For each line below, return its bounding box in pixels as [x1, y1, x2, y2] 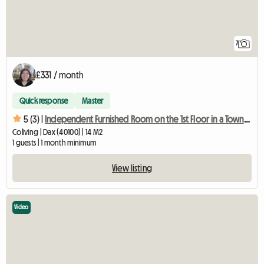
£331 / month [36, 70, 83, 80]
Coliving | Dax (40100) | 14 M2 [12, 127, 103, 136]
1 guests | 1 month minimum [12, 138, 97, 147]
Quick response [19, 96, 68, 105]
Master [82, 96, 104, 105]
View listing [112, 163, 152, 173]
